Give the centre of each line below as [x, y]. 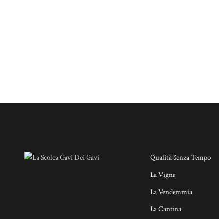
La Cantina [165, 209]
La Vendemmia [171, 192]
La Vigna [163, 175]
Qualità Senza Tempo [180, 158]
